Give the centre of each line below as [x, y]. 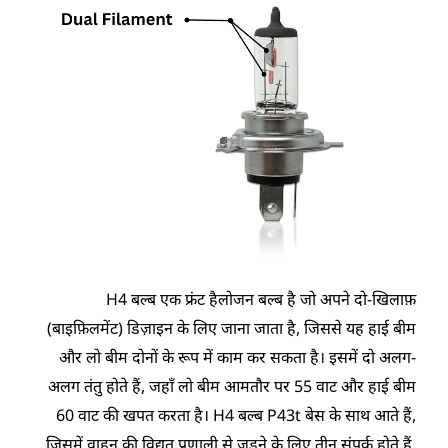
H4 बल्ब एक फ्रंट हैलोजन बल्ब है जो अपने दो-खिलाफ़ [260, 299]
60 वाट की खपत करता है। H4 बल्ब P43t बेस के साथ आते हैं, [235, 415]
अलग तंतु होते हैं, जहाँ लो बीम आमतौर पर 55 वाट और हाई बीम [231, 386]
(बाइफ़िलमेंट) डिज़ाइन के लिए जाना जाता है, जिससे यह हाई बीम [231, 328]
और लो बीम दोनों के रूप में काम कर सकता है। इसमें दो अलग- [237, 357]
